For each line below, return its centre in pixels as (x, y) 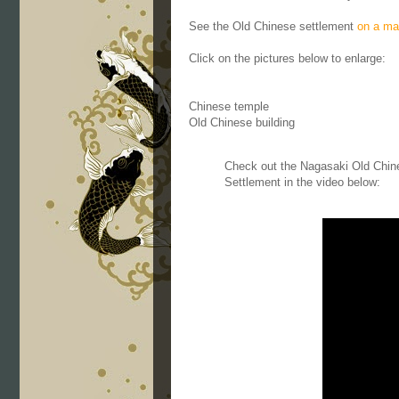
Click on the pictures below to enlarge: (287, 58)
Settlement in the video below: (302, 182)
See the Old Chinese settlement (273, 26)
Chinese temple (229, 106)
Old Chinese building (242, 122)
